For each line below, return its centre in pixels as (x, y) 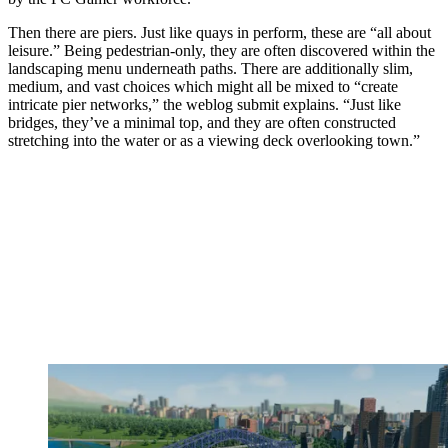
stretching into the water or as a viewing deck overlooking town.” (214, 141)
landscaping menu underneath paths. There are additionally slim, (210, 69)
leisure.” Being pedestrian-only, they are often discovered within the (221, 51)
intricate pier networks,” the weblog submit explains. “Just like (204, 105)
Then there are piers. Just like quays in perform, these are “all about (219, 33)
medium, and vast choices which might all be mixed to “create (203, 87)
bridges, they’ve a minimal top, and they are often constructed (202, 123)
